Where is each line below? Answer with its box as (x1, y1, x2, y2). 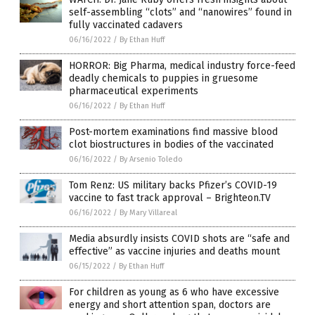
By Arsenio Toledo (120, 155, 183, 165)
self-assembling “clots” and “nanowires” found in (69, 6, 292, 19)
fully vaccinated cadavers (69, 19, 183, 32)
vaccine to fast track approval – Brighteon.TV (69, 192, 271, 205)
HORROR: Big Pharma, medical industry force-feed (69, 60, 295, 72)
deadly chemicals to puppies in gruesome (69, 72, 258, 85)
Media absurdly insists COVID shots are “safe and (69, 233, 290, 245)
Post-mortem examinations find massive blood (69, 126, 278, 139)
